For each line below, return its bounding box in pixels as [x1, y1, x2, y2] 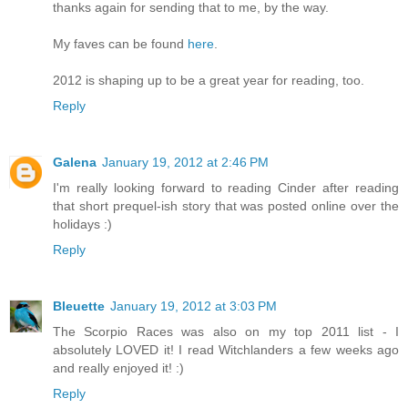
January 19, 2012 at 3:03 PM [110, 298, 277, 313]
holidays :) [53, 216, 112, 231]
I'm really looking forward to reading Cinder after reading [53, 179, 399, 195]
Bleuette [53, 298, 105, 313]
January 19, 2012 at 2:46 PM [102, 154, 269, 169]
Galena [53, 154, 97, 169]
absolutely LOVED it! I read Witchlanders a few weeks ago [53, 342, 399, 357]
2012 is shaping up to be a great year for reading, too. [53, 72, 364, 87]
